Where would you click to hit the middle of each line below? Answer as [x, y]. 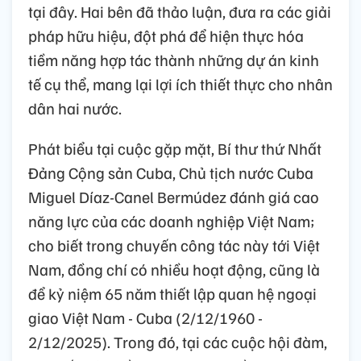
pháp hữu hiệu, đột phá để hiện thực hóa [166, 36]
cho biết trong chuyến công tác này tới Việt [174, 245]
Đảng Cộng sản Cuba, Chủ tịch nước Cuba [171, 173]
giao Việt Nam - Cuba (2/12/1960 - [145, 318]
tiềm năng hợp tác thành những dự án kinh [174, 60]
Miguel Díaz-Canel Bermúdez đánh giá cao [174, 197]
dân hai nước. [75, 108]
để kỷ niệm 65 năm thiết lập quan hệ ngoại [172, 294]
